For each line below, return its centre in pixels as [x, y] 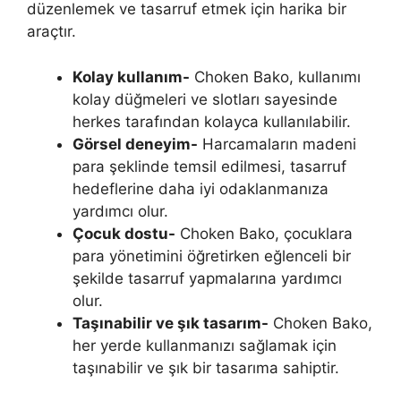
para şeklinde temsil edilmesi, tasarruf [209, 166]
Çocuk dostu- [124, 233]
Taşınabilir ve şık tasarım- [171, 323]
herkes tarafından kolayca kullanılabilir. [212, 121]
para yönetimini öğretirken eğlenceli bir [212, 256]
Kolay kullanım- [131, 77]
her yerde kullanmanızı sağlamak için [205, 345]
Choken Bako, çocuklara [264, 233]
